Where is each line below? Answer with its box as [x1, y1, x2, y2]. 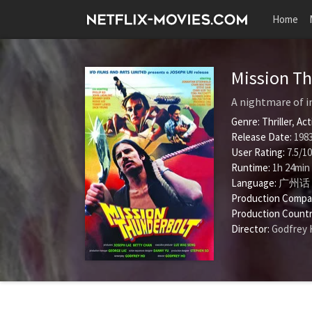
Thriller [262, 115, 292, 128]
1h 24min [270, 161, 310, 174]
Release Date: [231, 130, 292, 143]
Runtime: [231, 161, 270, 174]
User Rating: [231, 146, 287, 159]
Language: [231, 176, 276, 189]
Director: [231, 222, 270, 235]
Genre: [231, 115, 260, 128]
